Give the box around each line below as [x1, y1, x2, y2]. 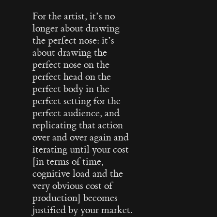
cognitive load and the [32, 167, 124, 180]
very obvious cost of [32, 179, 113, 192]
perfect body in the [32, 82, 110, 95]
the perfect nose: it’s [32, 34, 115, 46]
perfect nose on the [32, 58, 110, 71]
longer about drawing [32, 22, 120, 34]
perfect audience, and [32, 107, 120, 119]
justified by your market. [32, 203, 133, 216]
